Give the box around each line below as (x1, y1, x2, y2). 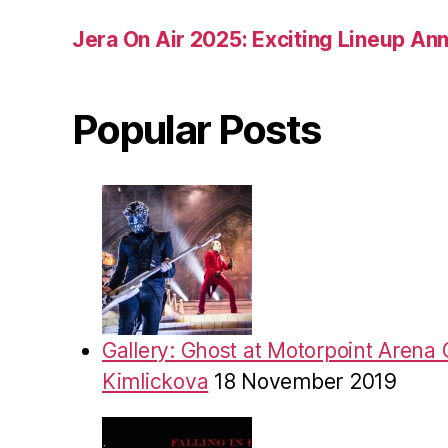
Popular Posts (72, 104, 321, 154)
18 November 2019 (214, 368, 397, 394)
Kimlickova (102, 368, 209, 394)
